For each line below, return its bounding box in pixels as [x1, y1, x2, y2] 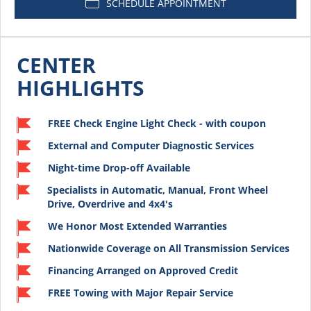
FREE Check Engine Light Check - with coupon [47, 117, 266, 130]
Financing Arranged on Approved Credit [47, 264, 238, 277]
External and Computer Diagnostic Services [47, 139, 254, 152]
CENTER [17, 51, 96, 79]
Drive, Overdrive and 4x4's [47, 197, 173, 210]
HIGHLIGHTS [17, 74, 144, 102]
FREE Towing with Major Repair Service [47, 286, 233, 299]
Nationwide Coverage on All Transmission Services [47, 242, 289, 255]
